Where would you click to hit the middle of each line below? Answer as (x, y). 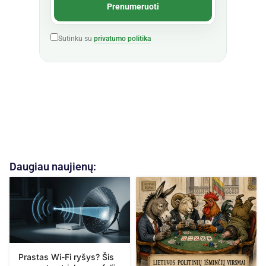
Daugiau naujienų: (53, 167)
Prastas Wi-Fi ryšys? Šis (66, 256)
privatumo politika (122, 38)
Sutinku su (76, 38)
